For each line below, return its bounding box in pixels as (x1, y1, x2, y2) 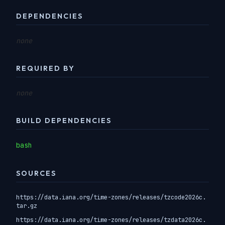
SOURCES (16, 168, 56, 178)
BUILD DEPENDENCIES (16, 116, 111, 126)
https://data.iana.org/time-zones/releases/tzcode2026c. (16, 193, 206, 202)
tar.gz (16, 201, 37, 210)
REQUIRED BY (16, 64, 75, 73)
